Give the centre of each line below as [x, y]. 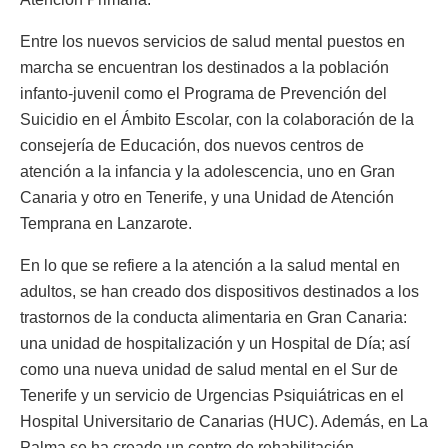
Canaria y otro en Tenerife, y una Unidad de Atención [207, 197]
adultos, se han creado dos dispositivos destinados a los [219, 291]
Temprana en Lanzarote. [106, 223]
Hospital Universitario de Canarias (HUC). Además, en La [224, 421]
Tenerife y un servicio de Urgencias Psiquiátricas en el [212, 395]
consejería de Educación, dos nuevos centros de [192, 145]
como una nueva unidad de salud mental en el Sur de [209, 369]
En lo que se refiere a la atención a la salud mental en [210, 265]
